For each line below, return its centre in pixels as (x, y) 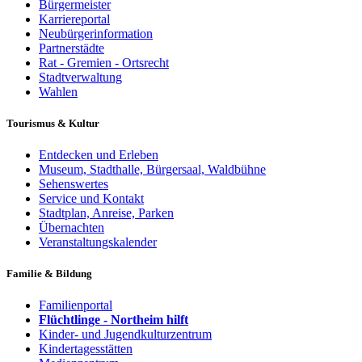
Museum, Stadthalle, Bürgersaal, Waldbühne (152, 170)
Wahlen (58, 91)
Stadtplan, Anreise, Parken (106, 213)
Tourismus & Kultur (53, 123)
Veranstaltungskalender (98, 242)
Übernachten (72, 228)
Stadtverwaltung (80, 77)
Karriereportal (74, 19)
